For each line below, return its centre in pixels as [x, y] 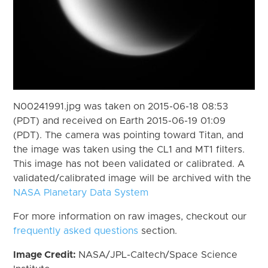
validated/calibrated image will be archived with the [133, 178]
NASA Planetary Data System [81, 192]
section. [158, 231]
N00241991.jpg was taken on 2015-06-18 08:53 [121, 106]
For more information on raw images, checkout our [130, 216]
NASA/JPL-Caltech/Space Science [158, 255]
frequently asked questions [76, 231]
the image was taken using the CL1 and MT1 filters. [129, 149]
